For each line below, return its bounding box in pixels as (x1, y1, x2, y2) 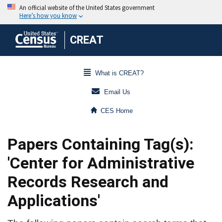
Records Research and (7, 172, 168, 191)
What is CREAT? (95, 69, 144, 77)
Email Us (104, 88, 130, 96)
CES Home (101, 107, 133, 115)
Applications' (7, 191, 100, 210)
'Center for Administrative (7, 154, 194, 172)
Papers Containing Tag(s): (7, 135, 193, 154)
